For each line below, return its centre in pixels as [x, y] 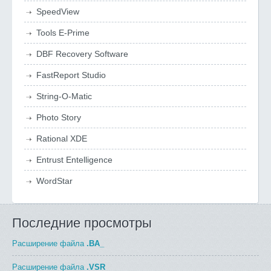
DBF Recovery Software [82, 54]
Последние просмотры [82, 223]
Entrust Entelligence [74, 160]
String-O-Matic [64, 96]
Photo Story [59, 117]
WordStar [54, 181]
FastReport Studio [71, 75]
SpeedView [58, 11]
